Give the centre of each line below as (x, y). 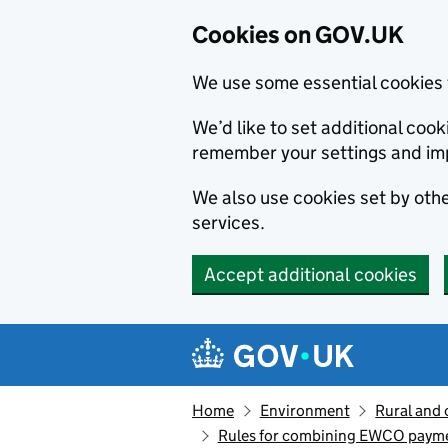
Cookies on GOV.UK (298, 34)
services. (228, 222)
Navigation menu (290, 339)
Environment (304, 410)
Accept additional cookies (310, 274)
